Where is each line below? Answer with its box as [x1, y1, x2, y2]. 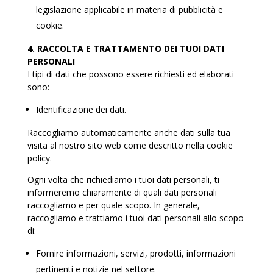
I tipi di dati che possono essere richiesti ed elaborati [27, 68, 234, 80]
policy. [27, 152, 52, 164]
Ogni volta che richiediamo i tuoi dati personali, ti [27, 174, 219, 185]
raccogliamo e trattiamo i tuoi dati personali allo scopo [27, 212, 244, 224]
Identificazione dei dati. [35, 104, 126, 115]
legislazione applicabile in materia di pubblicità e [35, 4, 223, 15]
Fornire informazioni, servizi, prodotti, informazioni [35, 247, 236, 259]
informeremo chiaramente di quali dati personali [27, 186, 217, 198]
